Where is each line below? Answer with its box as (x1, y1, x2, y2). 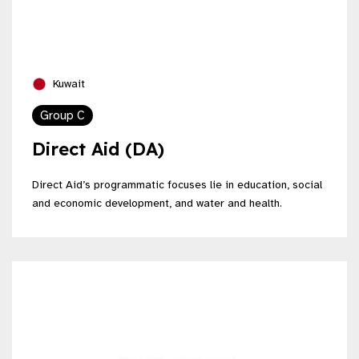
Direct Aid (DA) (32, 137, 164, 160)
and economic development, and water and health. (32, 196, 282, 210)
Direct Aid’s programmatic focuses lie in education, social (32, 177, 322, 192)
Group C (40, 107, 85, 123)
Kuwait (50, 76, 85, 91)
